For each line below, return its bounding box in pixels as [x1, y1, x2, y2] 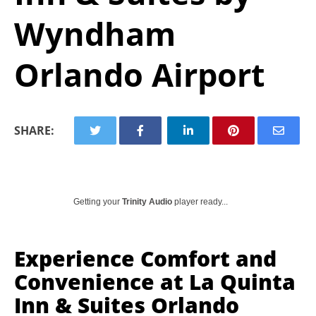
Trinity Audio [122, 197, 172, 207]
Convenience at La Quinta [14, 267, 296, 296]
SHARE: [14, 123, 54, 138]
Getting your [73, 197, 122, 207]
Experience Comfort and [14, 244, 276, 273]
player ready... [172, 197, 228, 207]
